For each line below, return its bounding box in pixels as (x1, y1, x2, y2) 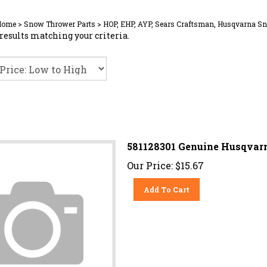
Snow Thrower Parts (24, 19, 95, 29)
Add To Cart (144, 180, 190, 190)
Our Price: (126, 154, 173, 167)
